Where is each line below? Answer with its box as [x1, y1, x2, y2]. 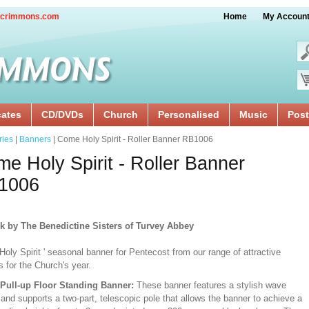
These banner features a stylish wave [137, 280, 286, 290]
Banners [19, 134, 51, 144]
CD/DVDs [41, 109, 83, 120]
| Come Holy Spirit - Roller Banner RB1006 [51, 134, 213, 144]
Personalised [158, 109, 219, 120]
